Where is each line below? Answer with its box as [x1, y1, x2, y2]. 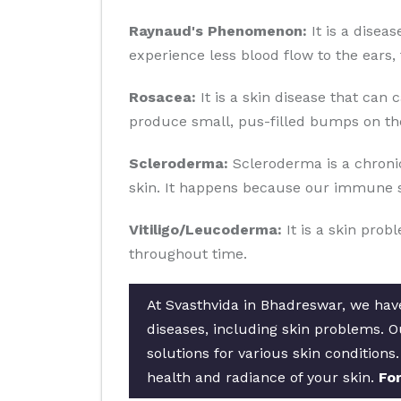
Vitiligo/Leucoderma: [129, 221, 282, 238]
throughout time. [129, 245, 247, 262]
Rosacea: [129, 89, 196, 106]
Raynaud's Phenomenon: [129, 22, 307, 39]
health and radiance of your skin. [147, 369, 379, 386]
